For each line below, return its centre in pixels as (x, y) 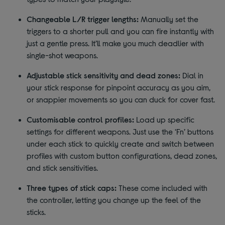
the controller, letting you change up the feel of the (114, 200)
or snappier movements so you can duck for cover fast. (121, 99)
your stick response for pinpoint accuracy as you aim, (119, 87)
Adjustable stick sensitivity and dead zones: (104, 75)
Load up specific (164, 120)
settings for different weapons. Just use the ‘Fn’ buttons (120, 132)
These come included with (162, 188)
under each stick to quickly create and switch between (121, 144)
